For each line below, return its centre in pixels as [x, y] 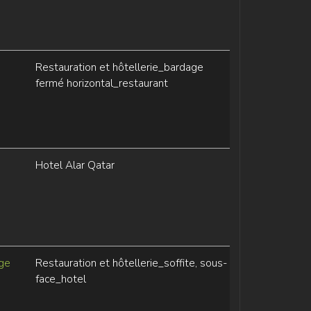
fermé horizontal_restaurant [101, 83]
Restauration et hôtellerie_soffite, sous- [131, 263]
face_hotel [60, 279]
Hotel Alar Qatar [75, 165]
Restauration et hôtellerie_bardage [119, 67]
